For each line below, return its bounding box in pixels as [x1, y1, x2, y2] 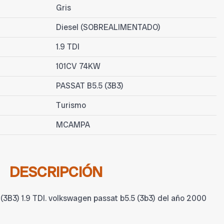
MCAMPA [56, 119, 90, 130]
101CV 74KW [56, 61, 100, 72]
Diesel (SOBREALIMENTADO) [56, 22, 160, 33]
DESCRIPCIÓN [9, 162, 102, 182]
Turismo [56, 100, 86, 111]
